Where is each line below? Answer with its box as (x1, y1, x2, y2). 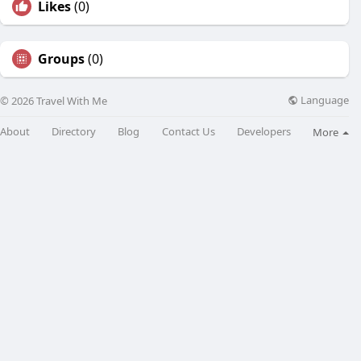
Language (298, 93, 349, 108)
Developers (236, 124, 291, 139)
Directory (52, 124, 97, 139)
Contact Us (161, 124, 215, 139)
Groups (38, 49, 85, 68)
